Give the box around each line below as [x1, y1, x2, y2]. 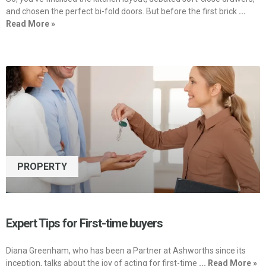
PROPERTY [17, 160, 68, 172]
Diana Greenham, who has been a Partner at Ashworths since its [6, 246, 246, 256]
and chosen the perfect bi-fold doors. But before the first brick [6, 7, 237, 17]
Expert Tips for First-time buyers [6, 216, 163, 231]
